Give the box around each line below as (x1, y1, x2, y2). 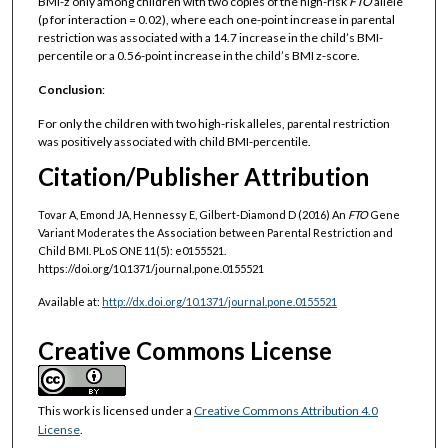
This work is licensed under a (37, 403, 194, 419)
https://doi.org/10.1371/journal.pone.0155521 (37, 261, 264, 275)
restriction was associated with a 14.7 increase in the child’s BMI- (37, 29, 383, 45)
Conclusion (37, 82, 102, 98)
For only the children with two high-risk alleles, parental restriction (37, 115, 390, 131)
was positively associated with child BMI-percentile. (37, 133, 311, 149)
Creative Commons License (37, 336, 332, 366)
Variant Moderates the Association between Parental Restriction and (37, 225, 393, 239)
